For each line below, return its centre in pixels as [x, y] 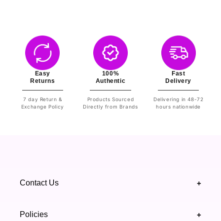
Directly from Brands [110, 107]
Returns [43, 81]
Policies [34, 215]
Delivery [179, 81]
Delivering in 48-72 [178, 99]
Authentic [110, 81]
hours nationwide [178, 107]
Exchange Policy [42, 107]
